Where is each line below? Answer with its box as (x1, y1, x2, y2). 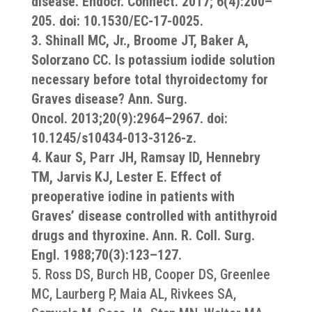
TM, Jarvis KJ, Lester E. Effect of (31, 169, 221, 185)
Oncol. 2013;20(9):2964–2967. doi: (31, 110, 228, 127)
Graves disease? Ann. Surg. (31, 91, 187, 107)
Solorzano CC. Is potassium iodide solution (31, 52, 275, 68)
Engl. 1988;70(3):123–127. (31, 247, 185, 263)
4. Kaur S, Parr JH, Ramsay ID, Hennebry (31, 149, 260, 166)
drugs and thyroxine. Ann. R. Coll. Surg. (31, 227, 255, 244)
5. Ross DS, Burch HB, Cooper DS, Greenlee (31, 266, 270, 283)
